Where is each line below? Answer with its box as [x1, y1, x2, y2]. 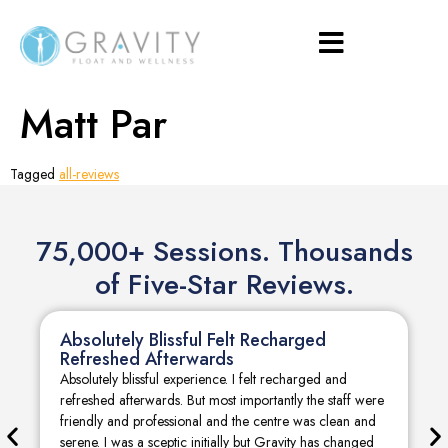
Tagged [10, 164, 59, 184]
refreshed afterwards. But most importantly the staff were [60, 390, 384, 410]
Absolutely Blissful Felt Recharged [60, 327, 326, 353]
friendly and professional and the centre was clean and [60, 411, 376, 431]
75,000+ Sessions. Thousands [35, 231, 413, 272]
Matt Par [20, 95, 167, 153]
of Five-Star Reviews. [94, 264, 354, 305]
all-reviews [59, 164, 119, 184]
